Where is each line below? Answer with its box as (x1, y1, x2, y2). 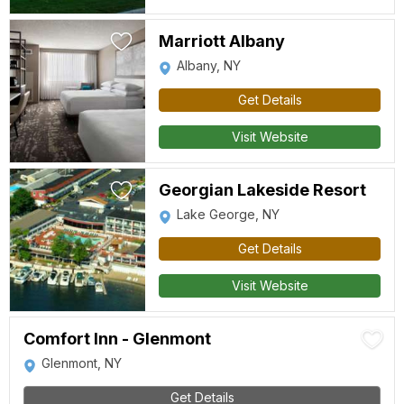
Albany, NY (177, 58, 241, 73)
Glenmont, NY (41, 355, 122, 371)
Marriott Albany (159, 32, 285, 50)
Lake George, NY (177, 207, 280, 222)
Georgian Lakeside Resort (159, 180, 366, 199)
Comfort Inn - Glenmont (23, 329, 211, 348)
